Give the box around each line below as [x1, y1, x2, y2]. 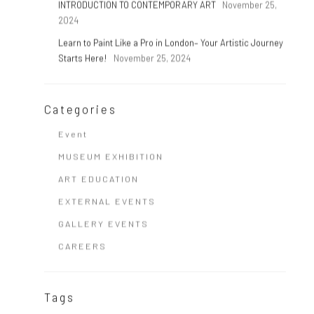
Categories [43, 102, 117, 116]
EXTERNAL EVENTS [57, 196, 156, 207]
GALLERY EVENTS [57, 218, 149, 230]
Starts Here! [57, 53, 109, 64]
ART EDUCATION [57, 173, 139, 185]
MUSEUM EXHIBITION [57, 151, 163, 163]
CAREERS [57, 240, 107, 252]
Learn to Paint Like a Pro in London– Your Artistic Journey [57, 37, 283, 49]
